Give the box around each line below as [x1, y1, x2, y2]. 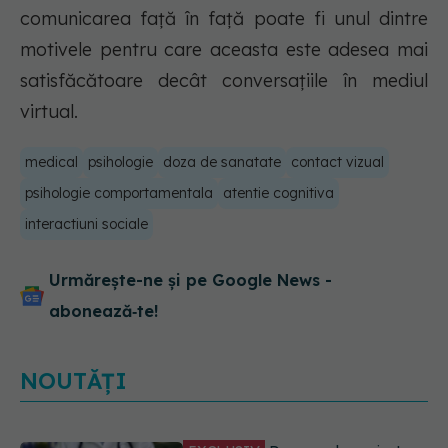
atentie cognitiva [223, 184, 334, 203]
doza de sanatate [163, 153, 281, 172]
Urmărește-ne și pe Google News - [49, 270, 332, 291]
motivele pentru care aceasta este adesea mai [20, 38, 428, 62]
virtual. [20, 100, 78, 124]
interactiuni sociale [25, 215, 148, 234]
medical [25, 153, 78, 172]
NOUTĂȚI [20, 367, 127, 396]
